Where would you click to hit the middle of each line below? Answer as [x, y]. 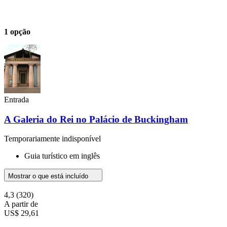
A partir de [21, 204]
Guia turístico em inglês [62, 156]
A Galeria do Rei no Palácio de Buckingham [96, 119]
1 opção [17, 31]
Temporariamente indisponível [52, 139]
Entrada [16, 99]
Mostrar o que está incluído [49, 176]
